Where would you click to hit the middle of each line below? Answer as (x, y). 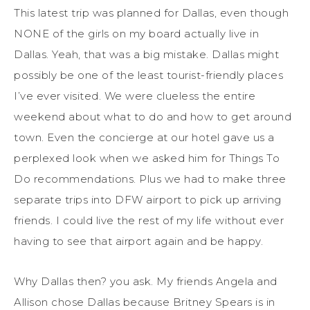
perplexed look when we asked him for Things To (147, 158)
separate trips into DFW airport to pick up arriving (148, 199)
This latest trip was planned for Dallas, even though (151, 12)
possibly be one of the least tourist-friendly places (148, 75)
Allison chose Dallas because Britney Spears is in (145, 302)
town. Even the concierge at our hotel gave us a (144, 137)
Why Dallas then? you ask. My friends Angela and (146, 281)
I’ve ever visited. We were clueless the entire (135, 95)
